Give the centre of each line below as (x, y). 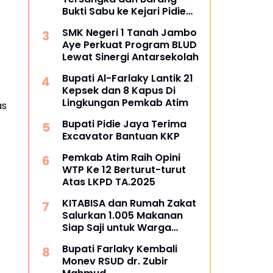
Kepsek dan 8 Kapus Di (119, 90)
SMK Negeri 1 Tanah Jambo (129, 33)
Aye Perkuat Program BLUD (129, 45)
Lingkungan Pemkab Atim (125, 103)
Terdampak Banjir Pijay (120, 240)
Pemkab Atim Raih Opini (121, 158)
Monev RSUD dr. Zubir (115, 261)
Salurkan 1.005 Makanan (122, 215)
